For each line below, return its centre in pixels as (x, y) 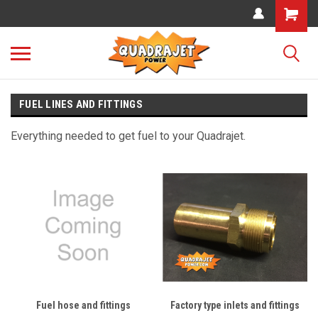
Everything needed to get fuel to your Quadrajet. (128, 136)
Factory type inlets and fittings (235, 305)
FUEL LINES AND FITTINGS (81, 104)
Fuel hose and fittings (83, 305)
